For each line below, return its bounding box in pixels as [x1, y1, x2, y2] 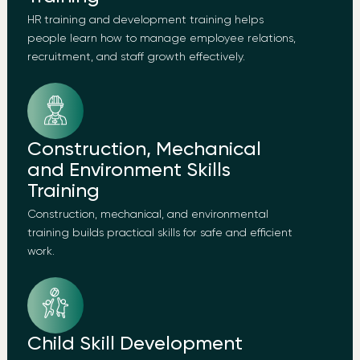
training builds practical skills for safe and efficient [27, 227, 292, 239]
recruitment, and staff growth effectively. [27, 51, 245, 63]
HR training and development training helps [27, 14, 264, 27]
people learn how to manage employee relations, [27, 33, 296, 45]
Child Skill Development [27, 334, 243, 354]
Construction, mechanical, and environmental [27, 209, 268, 221]
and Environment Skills [27, 161, 231, 181]
